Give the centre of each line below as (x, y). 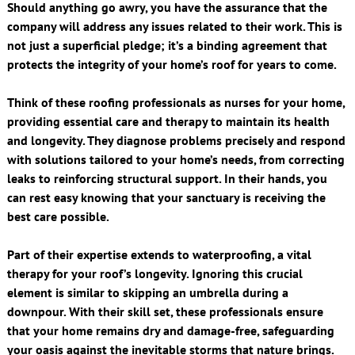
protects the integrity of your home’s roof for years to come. (172, 64)
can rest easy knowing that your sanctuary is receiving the (166, 197)
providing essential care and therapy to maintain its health (168, 121)
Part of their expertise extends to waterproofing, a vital (159, 254)
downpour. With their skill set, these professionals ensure (165, 311)
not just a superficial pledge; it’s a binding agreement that (167, 45)
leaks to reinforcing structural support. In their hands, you (167, 178)
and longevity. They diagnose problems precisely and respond (176, 140)
